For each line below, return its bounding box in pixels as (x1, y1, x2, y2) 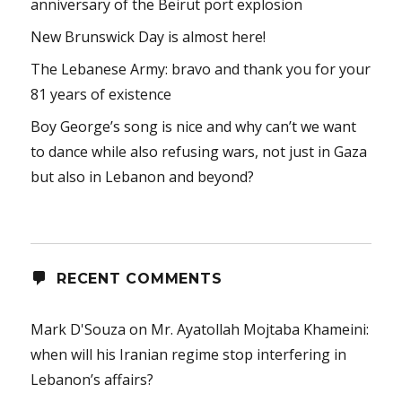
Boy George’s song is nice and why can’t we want (31, 117, 357, 137)
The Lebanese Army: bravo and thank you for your (31, 59, 371, 80)
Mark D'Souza (31, 319, 127, 340)
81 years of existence (31, 84, 172, 105)
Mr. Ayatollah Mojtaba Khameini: (151, 319, 370, 340)
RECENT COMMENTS (57, 270, 223, 288)
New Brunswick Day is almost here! (31, 27, 267, 48)
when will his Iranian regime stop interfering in (31, 345, 347, 365)
